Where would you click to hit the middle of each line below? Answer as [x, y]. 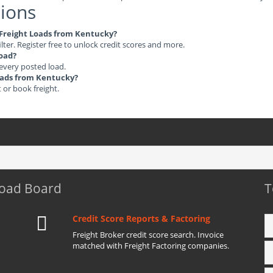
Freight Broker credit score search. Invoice [148, 235]
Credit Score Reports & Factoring [141, 218]
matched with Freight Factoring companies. [151, 246]
